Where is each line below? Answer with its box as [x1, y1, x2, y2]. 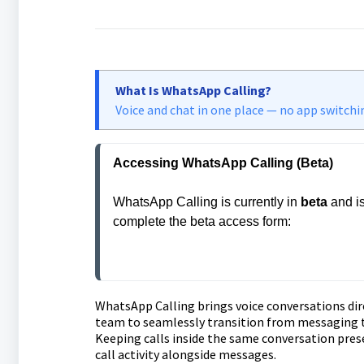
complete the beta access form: [112, 214, 291, 228]
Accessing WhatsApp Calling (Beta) [112, 156, 333, 170]
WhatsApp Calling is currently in [112, 195, 301, 209]
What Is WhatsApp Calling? [115, 82, 271, 98]
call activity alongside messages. [94, 346, 276, 362]
